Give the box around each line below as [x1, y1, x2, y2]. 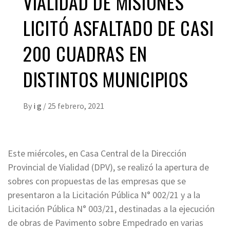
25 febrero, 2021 [48, 101, 104, 111]
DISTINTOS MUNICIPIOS [23, 65, 188, 93]
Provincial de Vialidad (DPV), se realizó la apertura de [8, 161, 209, 174]
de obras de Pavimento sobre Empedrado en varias [8, 217, 203, 229]
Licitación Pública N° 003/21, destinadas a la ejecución [8, 203, 215, 215]
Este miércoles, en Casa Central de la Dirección [8, 147, 186, 160]
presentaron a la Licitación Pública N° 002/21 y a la [8, 189, 200, 201]
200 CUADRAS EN [23, 40, 148, 67]
